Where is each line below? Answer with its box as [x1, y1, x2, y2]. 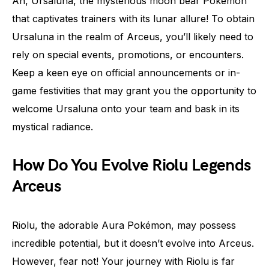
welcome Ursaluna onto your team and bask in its [12, 103, 240, 115]
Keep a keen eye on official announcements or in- [12, 67, 240, 79]
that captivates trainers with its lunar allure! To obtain [12, 13, 255, 25]
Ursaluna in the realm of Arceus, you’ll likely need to [12, 31, 253, 43]
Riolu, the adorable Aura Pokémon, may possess [12, 219, 236, 231]
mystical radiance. [12, 121, 93, 133]
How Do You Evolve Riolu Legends [12, 156, 251, 175]
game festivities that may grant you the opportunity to [12, 85, 256, 97]
